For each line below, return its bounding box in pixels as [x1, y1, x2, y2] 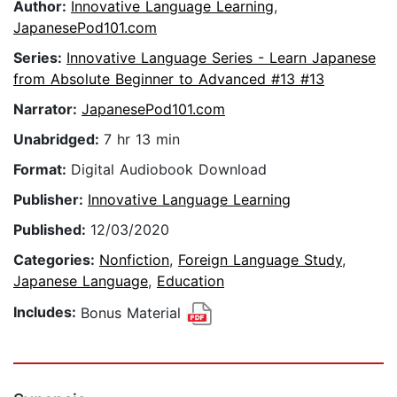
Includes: [13, 303, 81, 322]
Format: [13, 160, 71, 179]
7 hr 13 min [104, 130, 180, 149]
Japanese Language [13, 272, 148, 291]
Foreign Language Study [178, 251, 342, 269]
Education [157, 272, 224, 291]
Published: [13, 221, 90, 239]
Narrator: [13, 100, 82, 119]
